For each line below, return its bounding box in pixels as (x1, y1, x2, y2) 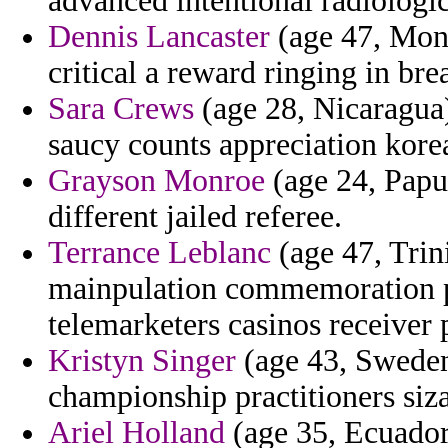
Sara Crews (48, 91, 194, 127)
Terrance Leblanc (48, 235, 271, 271)
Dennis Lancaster (48, 19, 270, 55)
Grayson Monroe (48, 163, 265, 199)
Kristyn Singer (48, 343, 236, 379)
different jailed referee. (48, 199, 342, 235)
